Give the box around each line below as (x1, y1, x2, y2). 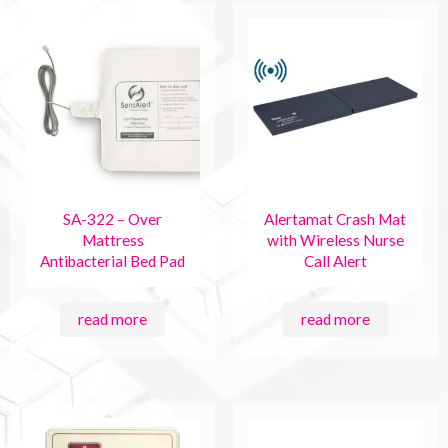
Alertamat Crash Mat (264, 210, 407, 229)
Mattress (81, 231, 144, 250)
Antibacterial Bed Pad (40, 252, 186, 271)
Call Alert (303, 252, 367, 271)
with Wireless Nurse (266, 231, 404, 250)
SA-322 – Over (63, 210, 163, 229)
